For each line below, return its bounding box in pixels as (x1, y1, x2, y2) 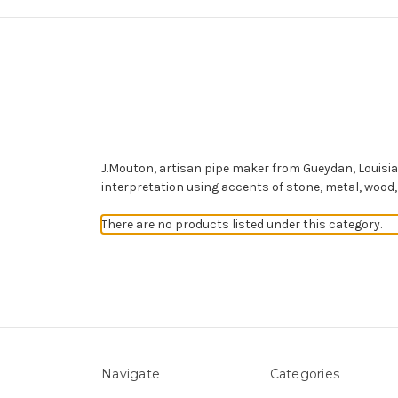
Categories (269, 365, 339, 382)
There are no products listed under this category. (101, 216, 382, 232)
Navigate (101, 365, 160, 382)
